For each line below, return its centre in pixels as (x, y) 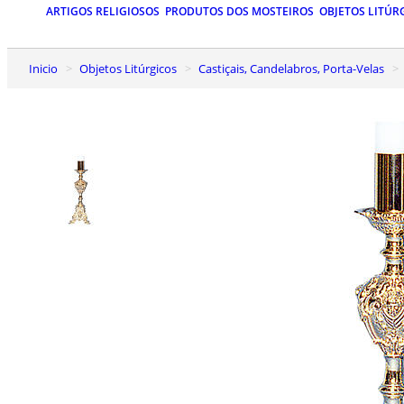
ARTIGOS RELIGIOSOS (103, 12)
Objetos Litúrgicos (133, 68)
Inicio (45, 68)
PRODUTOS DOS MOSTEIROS (239, 12)
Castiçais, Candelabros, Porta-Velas (295, 68)
